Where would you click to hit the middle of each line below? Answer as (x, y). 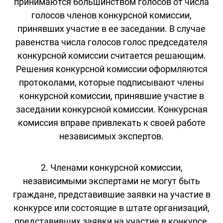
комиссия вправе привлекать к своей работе (111, 122)
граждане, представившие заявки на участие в (111, 194)
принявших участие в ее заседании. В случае (111, 28)
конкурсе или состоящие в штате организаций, (111, 208)
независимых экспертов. (111, 136)
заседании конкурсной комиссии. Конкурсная (111, 109)
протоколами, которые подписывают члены (111, 82)
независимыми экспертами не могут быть (111, 181)
